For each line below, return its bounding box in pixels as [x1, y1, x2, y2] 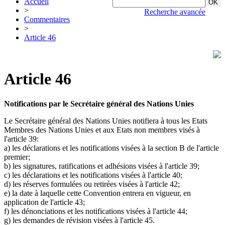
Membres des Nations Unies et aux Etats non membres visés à [4, 125, 200, 134]
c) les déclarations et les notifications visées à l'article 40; [4, 170, 182, 179]
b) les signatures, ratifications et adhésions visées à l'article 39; [4, 161, 199, 170]
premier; [4, 152, 30, 161]
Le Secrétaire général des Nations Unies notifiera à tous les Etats [4, 116, 207, 125]
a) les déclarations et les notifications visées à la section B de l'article [4, 143, 219, 152]
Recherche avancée [144, 8, 205, 16]
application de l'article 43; [4, 197, 85, 206]
